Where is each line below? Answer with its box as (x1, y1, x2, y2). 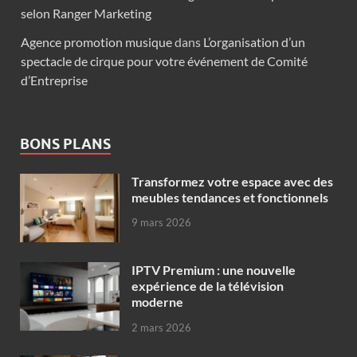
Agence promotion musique (21, 33, 172, 49)
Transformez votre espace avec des (131, 173, 333, 189)
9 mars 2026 (131, 216, 191, 229)
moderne (131, 293, 183, 309)
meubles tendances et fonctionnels (131, 189, 328, 205)
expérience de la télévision (131, 277, 284, 293)
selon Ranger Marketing (21, 5, 151, 21)
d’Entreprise (21, 72, 88, 88)
